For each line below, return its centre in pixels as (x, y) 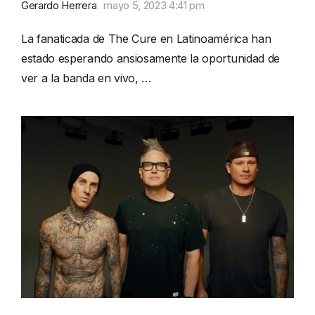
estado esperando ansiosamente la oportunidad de (150, 59)
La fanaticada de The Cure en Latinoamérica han (146, 39)
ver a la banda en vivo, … (86, 78)
